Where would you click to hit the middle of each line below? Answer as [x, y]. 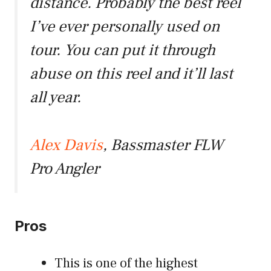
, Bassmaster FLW [163, 145]
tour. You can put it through [122, 51]
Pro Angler [64, 168]
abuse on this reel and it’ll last [131, 74]
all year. [55, 98]
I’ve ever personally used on [125, 27]
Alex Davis [66, 145]
